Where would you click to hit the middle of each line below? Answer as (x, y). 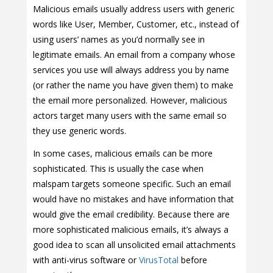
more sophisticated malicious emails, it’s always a (131, 230)
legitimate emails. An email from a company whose (134, 55)
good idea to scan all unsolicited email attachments (134, 245)
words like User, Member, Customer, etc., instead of (136, 24)
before (193, 260)
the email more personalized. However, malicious (130, 101)
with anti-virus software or (86, 260)
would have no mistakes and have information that (133, 199)
